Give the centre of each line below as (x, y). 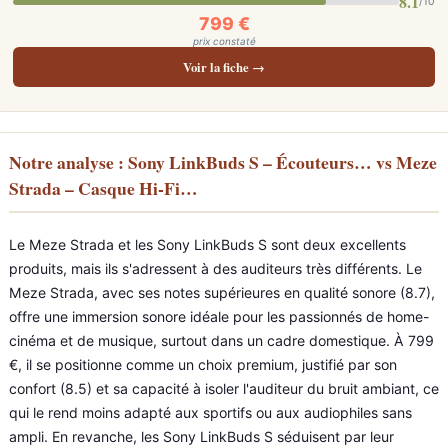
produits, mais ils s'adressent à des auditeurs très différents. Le (215, 268)
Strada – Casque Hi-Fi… (103, 188)
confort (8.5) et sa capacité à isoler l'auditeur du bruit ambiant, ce (224, 388)
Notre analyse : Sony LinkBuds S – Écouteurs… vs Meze (223, 162)
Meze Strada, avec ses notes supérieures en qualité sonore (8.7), (222, 292)
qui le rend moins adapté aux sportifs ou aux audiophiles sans (210, 412)
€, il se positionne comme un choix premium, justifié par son (203, 364)
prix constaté (224, 41)
